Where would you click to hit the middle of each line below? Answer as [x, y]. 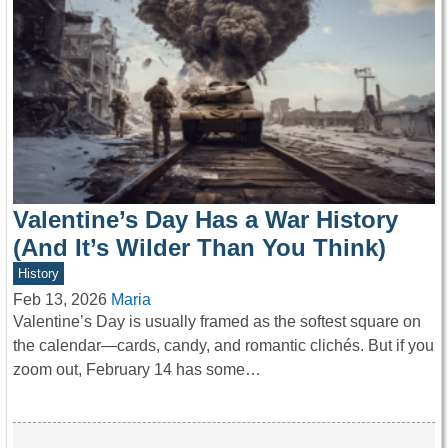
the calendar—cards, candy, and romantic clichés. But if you [223, 346]
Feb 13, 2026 [60, 300]
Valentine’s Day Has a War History [205, 220]
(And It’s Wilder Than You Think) [199, 248]
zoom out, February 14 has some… [137, 370]
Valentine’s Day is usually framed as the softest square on [217, 322]
